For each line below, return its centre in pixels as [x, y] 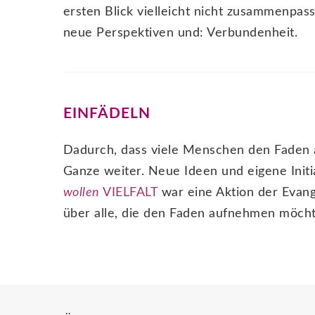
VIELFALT [128, 193]
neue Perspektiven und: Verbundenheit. [180, 33]
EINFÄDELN [107, 114]
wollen [81, 193]
